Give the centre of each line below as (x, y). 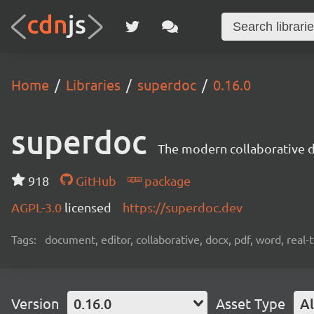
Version (35, 303)
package (166, 180)
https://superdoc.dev (183, 207)
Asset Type (251, 303)
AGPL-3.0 (38, 207)
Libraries (93, 84)
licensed (88, 207)
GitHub (94, 180)
